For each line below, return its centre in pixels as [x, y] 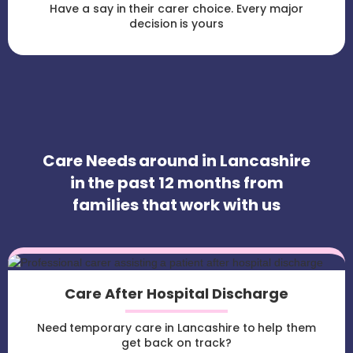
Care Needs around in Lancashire [176, 161]
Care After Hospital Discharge [176, 294]
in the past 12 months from [176, 183]
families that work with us [176, 205]
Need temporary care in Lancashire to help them [176, 328]
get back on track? [176, 343]
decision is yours [176, 24]
